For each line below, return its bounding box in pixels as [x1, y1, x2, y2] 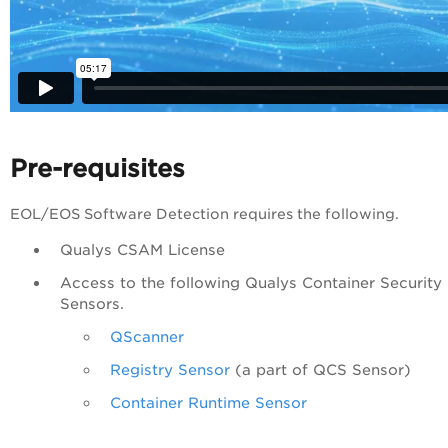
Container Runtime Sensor [110, 394, 307, 411]
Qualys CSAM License [60, 241, 230, 258]
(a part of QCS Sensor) [230, 361, 416, 378]
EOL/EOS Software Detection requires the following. [10, 206, 399, 222]
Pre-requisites [10, 154, 185, 184]
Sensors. [60, 295, 134, 312]
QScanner [110, 328, 184, 345]
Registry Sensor [110, 361, 230, 378]
